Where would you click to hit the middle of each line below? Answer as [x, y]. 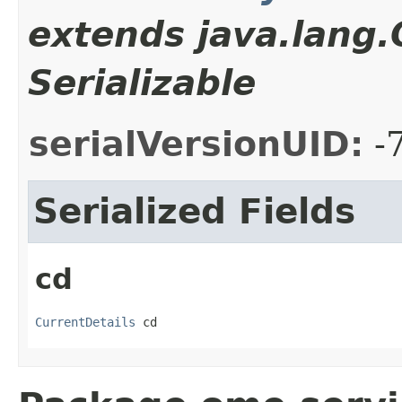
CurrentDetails [85, 322]
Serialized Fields [194, 212]
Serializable [142, 83]
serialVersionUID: [196, 145]
